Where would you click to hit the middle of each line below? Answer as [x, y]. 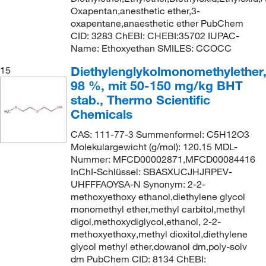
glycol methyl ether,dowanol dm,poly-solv [159, 247]
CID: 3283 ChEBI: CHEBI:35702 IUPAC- [155, 36]
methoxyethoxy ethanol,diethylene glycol [158, 197]
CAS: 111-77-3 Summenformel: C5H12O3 [160, 134]
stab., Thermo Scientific [140, 100]
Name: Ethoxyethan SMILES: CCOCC [151, 48]
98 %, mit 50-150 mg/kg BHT [156, 86]
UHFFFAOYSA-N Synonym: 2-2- [138, 184]
